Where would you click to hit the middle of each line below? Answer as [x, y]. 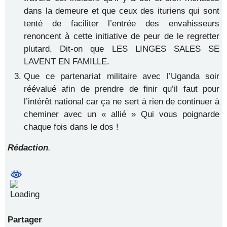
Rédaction [28, 148]
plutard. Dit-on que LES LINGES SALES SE [122, 49]
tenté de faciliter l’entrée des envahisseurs [122, 24]
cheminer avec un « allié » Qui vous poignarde [122, 114]
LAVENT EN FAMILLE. [67, 62]
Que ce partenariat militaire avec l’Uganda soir [122, 76]
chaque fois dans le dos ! [71, 127]
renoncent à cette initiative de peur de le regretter [122, 36]
